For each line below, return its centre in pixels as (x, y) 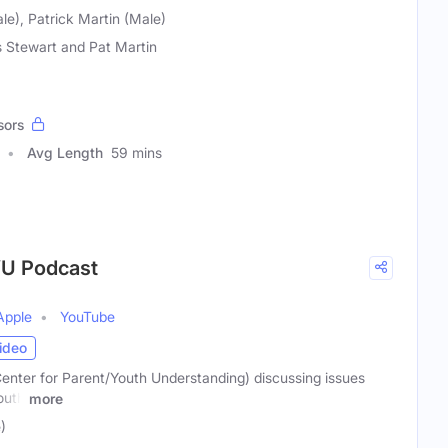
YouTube (87, 316)
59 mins (136, 152)
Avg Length (65, 152)
